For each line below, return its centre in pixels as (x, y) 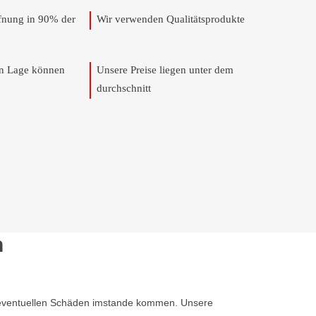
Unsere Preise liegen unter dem (165, 70)
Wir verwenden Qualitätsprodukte (171, 19)
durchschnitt (124, 88)
